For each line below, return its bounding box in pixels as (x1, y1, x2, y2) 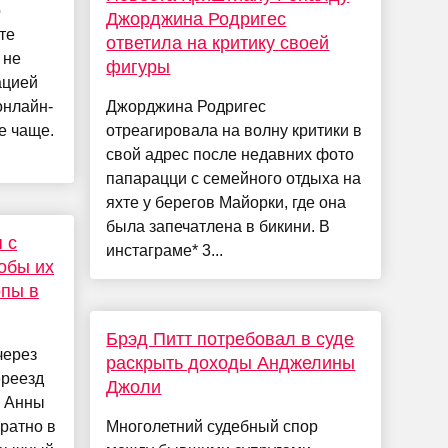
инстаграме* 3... (106, 242, 224, 260)
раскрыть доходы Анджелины (106, 353, 356, 374)
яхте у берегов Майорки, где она (106, 194, 347, 212)
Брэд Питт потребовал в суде (106, 329, 355, 350)
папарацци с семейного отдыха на (106, 170, 362, 188)
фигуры (106, 57, 171, 78)
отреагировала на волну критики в (106, 122, 363, 140)
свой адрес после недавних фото (106, 146, 355, 164)
